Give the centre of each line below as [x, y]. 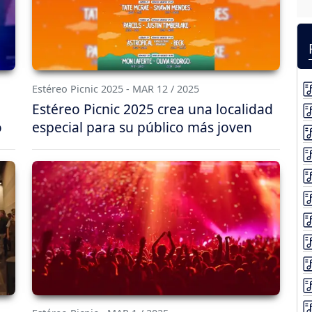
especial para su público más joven [142, 127]
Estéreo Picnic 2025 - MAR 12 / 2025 [116, 88]
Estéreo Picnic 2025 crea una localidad [153, 109]
